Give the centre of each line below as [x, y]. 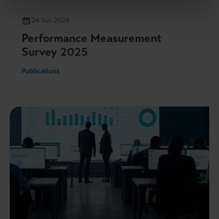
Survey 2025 [55, 52]
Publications [41, 71]
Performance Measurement [91, 38]
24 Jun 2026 [50, 20]
